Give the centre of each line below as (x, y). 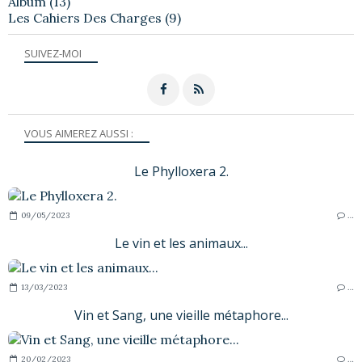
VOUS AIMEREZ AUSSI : (79, 133)
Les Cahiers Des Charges (85, 17)
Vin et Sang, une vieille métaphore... (181, 315)
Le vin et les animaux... (181, 243)
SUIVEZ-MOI (53, 53)
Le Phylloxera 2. (181, 171)
